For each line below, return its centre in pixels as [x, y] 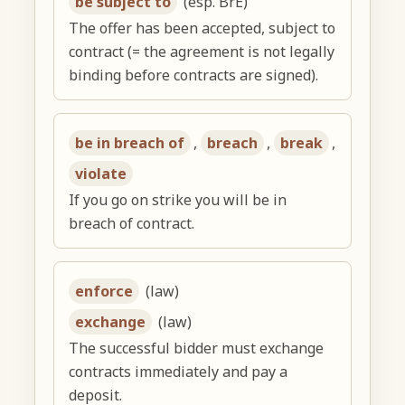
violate [101, 174]
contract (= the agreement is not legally [202, 52]
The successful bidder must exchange [197, 348]
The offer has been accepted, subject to [202, 28]
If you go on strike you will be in [178, 200]
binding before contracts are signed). [194, 75]
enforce [104, 292]
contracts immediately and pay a [179, 372]
